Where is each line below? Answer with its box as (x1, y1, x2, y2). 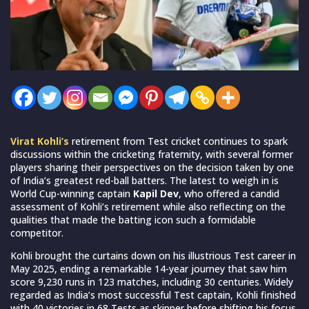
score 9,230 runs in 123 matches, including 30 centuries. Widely (10, 275, 293, 288)
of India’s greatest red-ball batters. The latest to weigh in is (10, 173, 279, 187)
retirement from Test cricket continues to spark (69, 134, 288, 148)
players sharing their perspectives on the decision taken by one (10, 160, 294, 174)
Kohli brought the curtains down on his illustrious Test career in (10, 248, 296, 262)
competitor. (10, 226, 63, 239)
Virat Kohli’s (10, 134, 69, 148)
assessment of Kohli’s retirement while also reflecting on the (10, 199, 286, 213)
